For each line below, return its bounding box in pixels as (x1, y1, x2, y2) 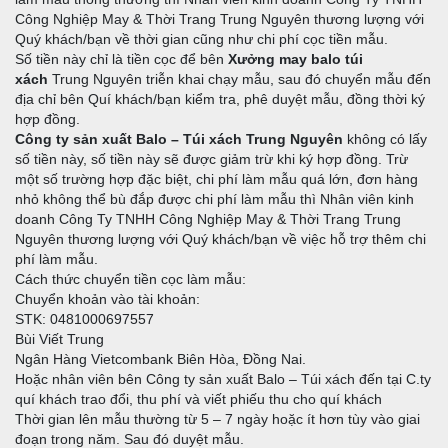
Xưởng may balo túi (228, 51, 363, 68)
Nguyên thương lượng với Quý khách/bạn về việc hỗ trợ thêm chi (15, 231, 426, 248)
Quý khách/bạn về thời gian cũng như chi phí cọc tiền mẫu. (15, 31, 388, 48)
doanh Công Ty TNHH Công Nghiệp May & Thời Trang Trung (15, 211, 401, 228)
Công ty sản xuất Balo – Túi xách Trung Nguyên (15, 131, 343, 148)
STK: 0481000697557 (15, 311, 154, 328)
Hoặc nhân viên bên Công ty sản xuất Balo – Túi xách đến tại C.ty (15, 371, 431, 388)
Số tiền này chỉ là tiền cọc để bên (15, 51, 228, 68)
